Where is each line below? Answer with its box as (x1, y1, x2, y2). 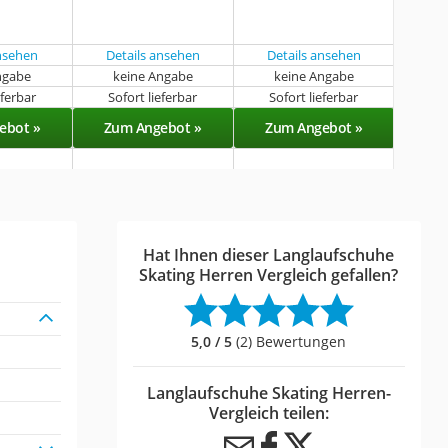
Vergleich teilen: (208, 401, 329, 424)
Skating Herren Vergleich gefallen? (139, 263, 399, 286)
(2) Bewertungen (232, 331, 347, 351)
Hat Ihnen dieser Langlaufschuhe (143, 243, 395, 266)
